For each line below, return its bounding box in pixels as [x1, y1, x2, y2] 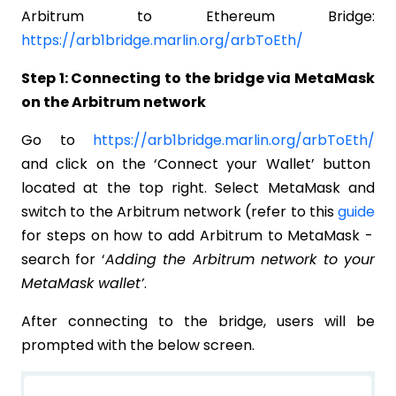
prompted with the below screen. [21, 334, 255, 355]
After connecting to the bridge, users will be [21, 310, 375, 331]
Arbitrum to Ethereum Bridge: [21, 5, 375, 27]
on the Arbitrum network [21, 91, 206, 112]
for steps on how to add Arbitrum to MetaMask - [21, 225, 374, 246]
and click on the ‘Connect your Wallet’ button [21, 153, 370, 174]
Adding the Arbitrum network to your [104, 248, 376, 270]
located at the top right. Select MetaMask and [21, 177, 375, 198]
